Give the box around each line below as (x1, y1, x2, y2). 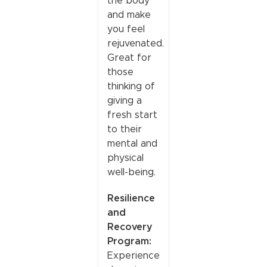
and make (107, 8, 151, 20)
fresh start (107, 108, 157, 120)
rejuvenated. (107, 37, 164, 49)
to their (107, 123, 142, 135)
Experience (107, 249, 160, 261)
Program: (107, 234, 151, 247)
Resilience (107, 191, 155, 204)
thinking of (107, 80, 155, 92)
